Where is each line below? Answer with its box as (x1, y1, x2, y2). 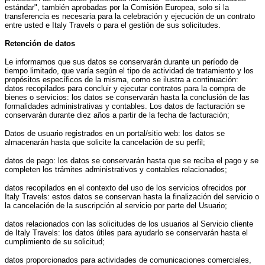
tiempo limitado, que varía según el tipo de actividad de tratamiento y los (5, 66, 254, 76)
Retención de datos (5, 39, 75, 49)
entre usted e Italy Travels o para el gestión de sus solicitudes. (5, 21, 221, 30)
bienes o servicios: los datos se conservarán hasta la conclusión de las (5, 93, 250, 102)
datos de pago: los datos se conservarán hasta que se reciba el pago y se (5, 156, 258, 166)
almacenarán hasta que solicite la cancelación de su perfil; (5, 138, 205, 147)
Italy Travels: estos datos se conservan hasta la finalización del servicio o (5, 192, 259, 202)
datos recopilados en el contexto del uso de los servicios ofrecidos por (5, 183, 246, 193)
